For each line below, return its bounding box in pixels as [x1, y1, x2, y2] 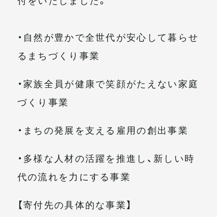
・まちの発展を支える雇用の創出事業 [17, 123, 188, 137]
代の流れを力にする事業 [17, 169, 131, 183]
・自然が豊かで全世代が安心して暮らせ [17, 30, 199, 44]
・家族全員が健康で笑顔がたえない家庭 [17, 76, 199, 90]
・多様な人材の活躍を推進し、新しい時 [17, 151, 195, 165]
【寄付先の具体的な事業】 [17, 197, 133, 211]
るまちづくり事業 [17, 48, 100, 62]
